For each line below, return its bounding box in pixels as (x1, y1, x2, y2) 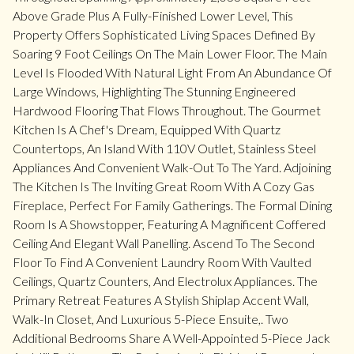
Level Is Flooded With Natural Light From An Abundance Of (13, 65, 332, 80)
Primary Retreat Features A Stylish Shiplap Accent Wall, (13, 292, 309, 307)
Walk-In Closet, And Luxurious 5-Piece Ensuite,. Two (13, 311, 288, 326)
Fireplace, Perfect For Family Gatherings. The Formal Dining (13, 198, 332, 213)
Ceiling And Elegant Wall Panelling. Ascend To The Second (13, 235, 314, 250)
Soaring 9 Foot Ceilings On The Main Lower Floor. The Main (13, 46, 327, 61)
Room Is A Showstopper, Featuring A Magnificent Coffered (13, 217, 326, 232)
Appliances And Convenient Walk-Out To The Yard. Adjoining (13, 160, 331, 175)
